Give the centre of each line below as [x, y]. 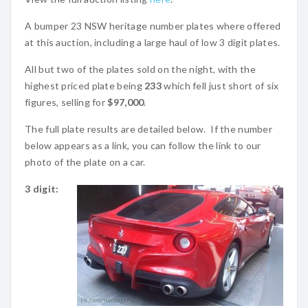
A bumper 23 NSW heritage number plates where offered [153, 26]
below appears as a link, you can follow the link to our [143, 145]
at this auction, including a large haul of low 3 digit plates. [153, 42]
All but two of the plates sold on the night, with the [140, 69]
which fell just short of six [220, 86]
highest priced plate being [85, 86]
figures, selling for [66, 102]
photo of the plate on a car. [85, 162]
